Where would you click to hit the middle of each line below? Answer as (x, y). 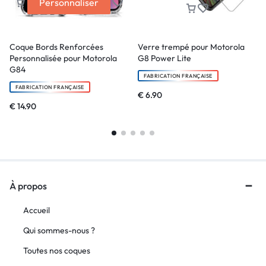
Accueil (37, 210)
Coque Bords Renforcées (56, 47)
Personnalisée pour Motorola (63, 58)
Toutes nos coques (57, 251)
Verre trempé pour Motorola (191, 47)
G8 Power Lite (164, 58)
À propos (28, 186)
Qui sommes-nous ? (59, 231)
